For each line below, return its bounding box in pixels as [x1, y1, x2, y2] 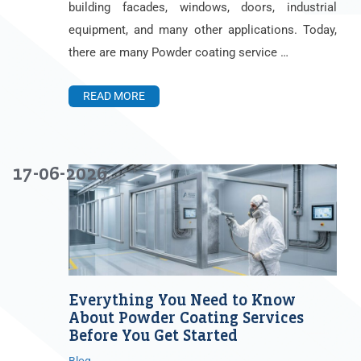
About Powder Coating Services [68, 309, 304, 327]
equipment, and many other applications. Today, [68, 23, 337, 38]
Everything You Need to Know [68, 292, 296, 309]
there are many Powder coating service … [68, 45, 288, 60]
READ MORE [83, 89, 145, 103]
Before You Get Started [68, 327, 238, 345]
